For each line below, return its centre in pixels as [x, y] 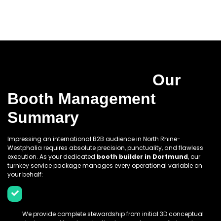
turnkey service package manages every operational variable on [105, 165]
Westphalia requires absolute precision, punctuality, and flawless [105, 147]
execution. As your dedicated [52, 156]
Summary [43, 117]
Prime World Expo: [78, 80]
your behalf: [25, 174]
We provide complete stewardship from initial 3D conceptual [113, 214]
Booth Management [82, 98]
